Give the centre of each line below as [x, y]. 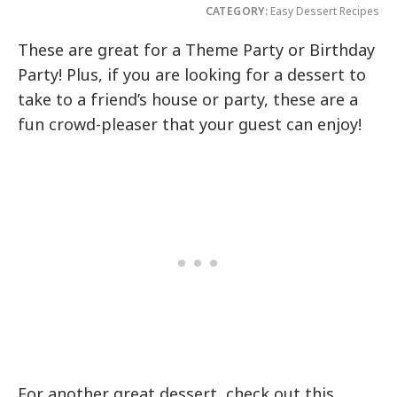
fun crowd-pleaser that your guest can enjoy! [190, 125]
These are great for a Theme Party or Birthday [197, 50]
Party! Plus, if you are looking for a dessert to [192, 75]
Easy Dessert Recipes [323, 12]
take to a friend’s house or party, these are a [188, 100]
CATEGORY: [236, 12]
